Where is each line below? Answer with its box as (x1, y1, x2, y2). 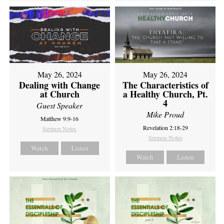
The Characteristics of (122, 78, 208, 92)
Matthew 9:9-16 (40, 114, 79, 123)
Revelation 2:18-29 (142, 123, 188, 132)
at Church (39, 87, 79, 101)
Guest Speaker (36, 100, 83, 111)
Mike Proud (146, 109, 184, 120)
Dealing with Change (19, 78, 100, 92)
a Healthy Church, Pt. (122, 87, 208, 101)
